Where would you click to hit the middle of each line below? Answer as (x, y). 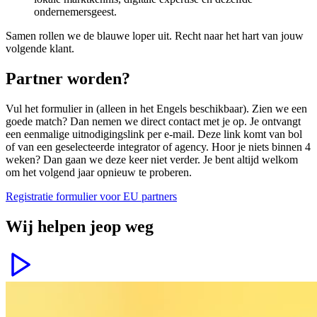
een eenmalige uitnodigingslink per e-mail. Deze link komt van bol (154, 134)
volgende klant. (40, 49)
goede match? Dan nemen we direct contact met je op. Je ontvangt (153, 122)
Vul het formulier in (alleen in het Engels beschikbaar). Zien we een (156, 109)
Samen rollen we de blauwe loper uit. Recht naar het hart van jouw (155, 36)
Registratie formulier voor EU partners (91, 197)
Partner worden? (68, 79)
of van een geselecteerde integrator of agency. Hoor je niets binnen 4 (158, 147)
